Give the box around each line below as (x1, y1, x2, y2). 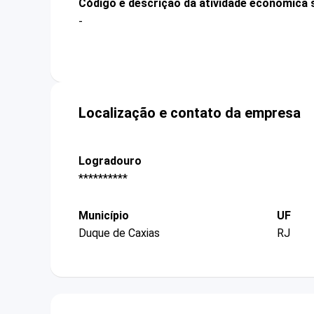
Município (78, 209, 129, 223)
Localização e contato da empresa (78, 104, 301, 121)
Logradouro (78, 153, 142, 168)
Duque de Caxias (78, 226, 160, 240)
